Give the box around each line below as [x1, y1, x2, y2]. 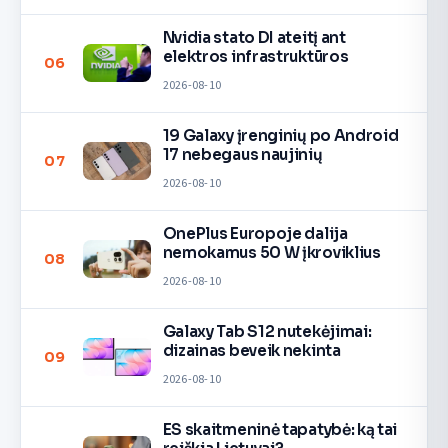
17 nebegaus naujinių [162, 145, 323, 165]
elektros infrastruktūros [162, 47, 349, 67]
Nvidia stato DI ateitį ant [162, 28, 346, 48]
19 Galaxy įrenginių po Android [162, 126, 399, 146]
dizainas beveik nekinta [162, 341, 341, 361]
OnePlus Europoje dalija [162, 224, 348, 244]
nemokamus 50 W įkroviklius [162, 243, 381, 263]
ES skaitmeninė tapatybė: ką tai [162, 420, 398, 440]
